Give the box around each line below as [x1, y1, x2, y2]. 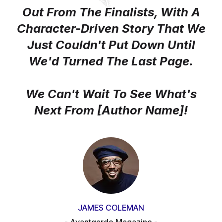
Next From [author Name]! [34, 103, 188, 117]
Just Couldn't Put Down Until [27, 37, 195, 52]
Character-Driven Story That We [16, 21, 206, 36]
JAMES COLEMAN [78, 202, 144, 213]
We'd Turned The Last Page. [29, 54, 193, 68]
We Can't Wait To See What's [25, 86, 197, 101]
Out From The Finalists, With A [22, 4, 200, 19]
